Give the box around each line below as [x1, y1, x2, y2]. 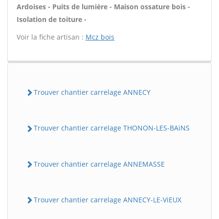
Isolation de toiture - [17, 15, 87, 24]
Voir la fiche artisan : [17, 32, 86, 42]
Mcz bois [86, 32, 114, 42]
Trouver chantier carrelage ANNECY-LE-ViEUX [34, 195, 181, 204]
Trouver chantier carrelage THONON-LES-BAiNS [34, 123, 190, 133]
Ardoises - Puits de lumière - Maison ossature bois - [17, 2, 190, 11]
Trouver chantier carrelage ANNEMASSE [34, 159, 165, 169]
